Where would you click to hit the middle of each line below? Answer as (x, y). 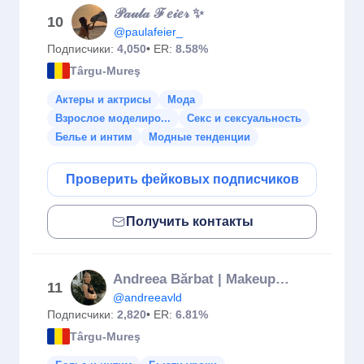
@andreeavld (147, 297)
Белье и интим (94, 137)
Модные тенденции (199, 137)
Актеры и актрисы (103, 100)
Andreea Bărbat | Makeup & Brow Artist (282, 279)
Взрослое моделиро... (113, 118)
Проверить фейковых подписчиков (182, 179)
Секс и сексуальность (244, 118)
